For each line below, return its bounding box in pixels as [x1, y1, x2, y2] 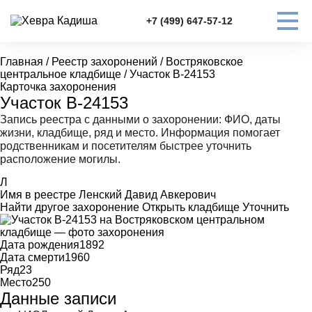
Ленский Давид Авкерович [79, 189, 216, 201]
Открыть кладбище [142, 201, 240, 213]
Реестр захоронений [52, 56, 157, 68]
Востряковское [166, 56, 243, 68]
